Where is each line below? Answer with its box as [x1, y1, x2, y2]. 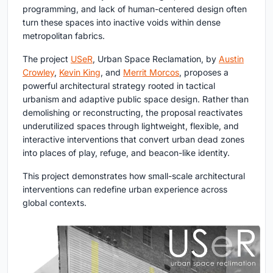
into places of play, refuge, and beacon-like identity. [23, 147, 230, 158]
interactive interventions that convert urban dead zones [23, 134, 244, 145]
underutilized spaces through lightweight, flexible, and [23, 121, 239, 132]
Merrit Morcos [123, 67, 179, 78]
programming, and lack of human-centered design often [23, 4, 247, 15]
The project [23, 54, 71, 65]
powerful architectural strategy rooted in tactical [23, 80, 215, 91]
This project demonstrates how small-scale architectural [23, 171, 245, 182]
